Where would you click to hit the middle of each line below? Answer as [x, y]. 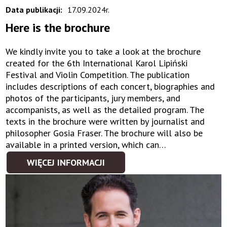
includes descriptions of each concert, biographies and [110, 87]
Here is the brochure [58, 28]
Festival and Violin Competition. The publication [98, 75]
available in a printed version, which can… [86, 145]
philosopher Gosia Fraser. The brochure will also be [104, 133]
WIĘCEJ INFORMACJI [66, 163]
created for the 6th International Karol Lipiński [97, 63]
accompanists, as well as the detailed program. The [105, 110]
